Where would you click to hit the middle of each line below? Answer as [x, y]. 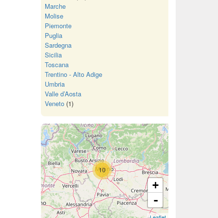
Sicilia [53, 55]
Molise [54, 16]
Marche [55, 6]
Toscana [56, 64]
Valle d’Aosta [63, 94]
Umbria [54, 84]
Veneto [54, 103]
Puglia [53, 35]
